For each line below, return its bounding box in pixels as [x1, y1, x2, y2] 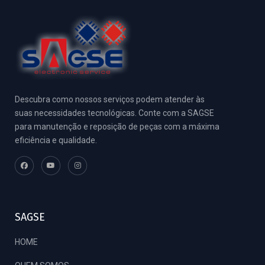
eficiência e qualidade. [15, 135, 97, 145]
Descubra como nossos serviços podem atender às [15, 95, 205, 104]
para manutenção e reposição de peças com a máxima [15, 122, 219, 131]
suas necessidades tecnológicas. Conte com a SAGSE [15, 108, 214, 118]
